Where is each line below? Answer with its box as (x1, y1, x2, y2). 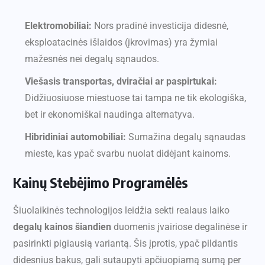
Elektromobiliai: (25, 20, 92, 32)
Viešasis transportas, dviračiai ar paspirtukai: (25, 76, 217, 88)
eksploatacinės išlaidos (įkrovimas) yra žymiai (25, 37, 218, 49)
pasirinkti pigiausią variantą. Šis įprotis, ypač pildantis (13, 238, 238, 250)
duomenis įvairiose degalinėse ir (111, 221, 247, 233)
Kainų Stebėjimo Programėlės (13, 173, 188, 192)
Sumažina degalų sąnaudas (126, 131, 245, 143)
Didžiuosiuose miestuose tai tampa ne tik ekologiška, (25, 92, 246, 104)
